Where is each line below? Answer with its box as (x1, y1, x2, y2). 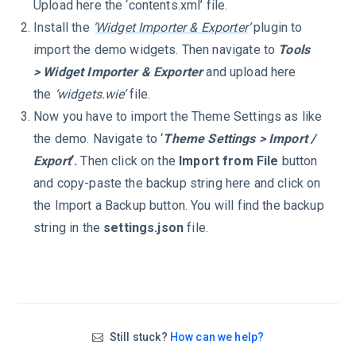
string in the (33, 220, 104, 236)
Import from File (179, 153, 279, 169)
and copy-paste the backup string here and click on (33, 176, 321, 192)
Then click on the (77, 153, 180, 169)
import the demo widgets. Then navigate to (33, 42, 279, 58)
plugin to (250, 20, 303, 36)
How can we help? (169, 331, 265, 344)
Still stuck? (106, 331, 170, 344)
